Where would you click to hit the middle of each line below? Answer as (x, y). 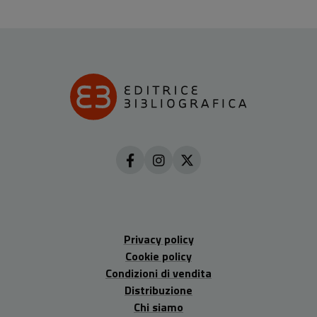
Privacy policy (158, 240)
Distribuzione (158, 290)
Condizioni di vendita (158, 273)
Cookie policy (158, 257)
